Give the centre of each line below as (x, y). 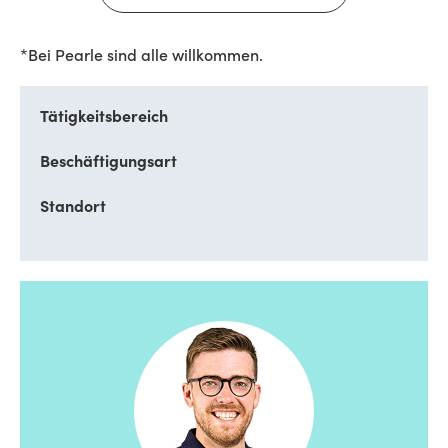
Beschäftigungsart (108, 163)
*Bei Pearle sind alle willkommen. (141, 57)
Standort (73, 208)
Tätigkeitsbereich (104, 118)
